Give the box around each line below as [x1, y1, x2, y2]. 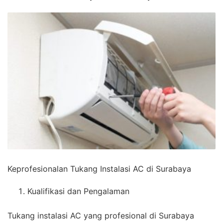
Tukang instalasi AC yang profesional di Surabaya [7, 211, 194, 221]
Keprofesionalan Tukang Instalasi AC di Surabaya [7, 164, 191, 174]
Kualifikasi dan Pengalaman [27, 186, 129, 197]
